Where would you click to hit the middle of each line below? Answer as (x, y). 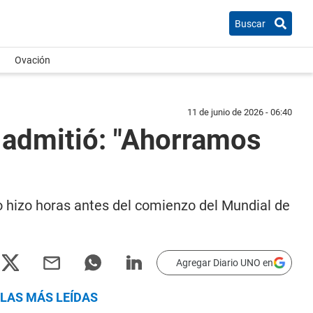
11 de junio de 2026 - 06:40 (240, 112)
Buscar (250, 23)
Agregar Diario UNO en (225, 263)
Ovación (32, 60)
